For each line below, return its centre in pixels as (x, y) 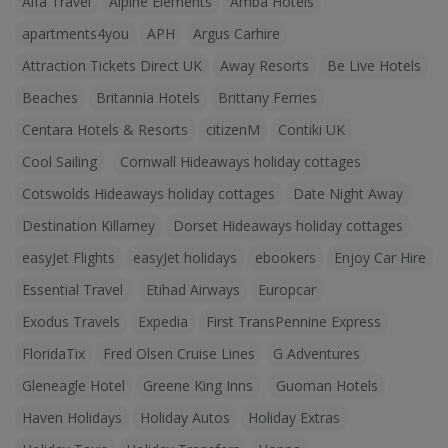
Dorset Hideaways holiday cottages (288, 225)
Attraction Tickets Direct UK (112, 65)
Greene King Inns (198, 385)
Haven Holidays (72, 417)
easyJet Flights (68, 257)
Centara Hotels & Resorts (105, 129)
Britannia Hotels (148, 97)
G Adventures (316, 353)
